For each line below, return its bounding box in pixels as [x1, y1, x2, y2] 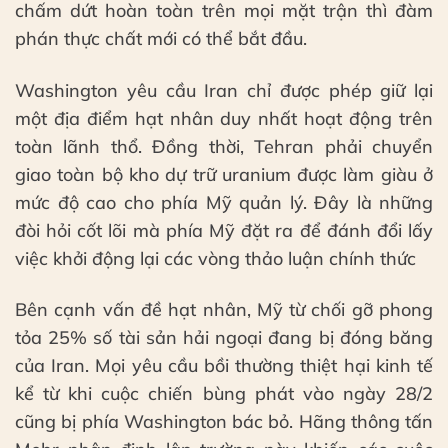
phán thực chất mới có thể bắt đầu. [15, 27, 307, 51]
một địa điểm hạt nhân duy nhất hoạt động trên [15, 106, 433, 130]
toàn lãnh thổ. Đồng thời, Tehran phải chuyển [15, 134, 433, 158]
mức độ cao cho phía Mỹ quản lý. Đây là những [15, 190, 433, 214]
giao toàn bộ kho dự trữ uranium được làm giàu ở [15, 162, 433, 186]
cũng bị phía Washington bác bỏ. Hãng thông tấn [15, 409, 433, 433]
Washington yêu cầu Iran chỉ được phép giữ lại [15, 78, 433, 102]
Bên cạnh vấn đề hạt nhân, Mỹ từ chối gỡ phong [15, 297, 433, 321]
